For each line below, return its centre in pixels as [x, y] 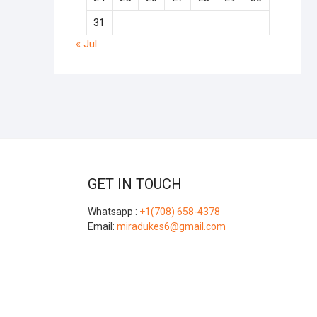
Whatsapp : [113, 212]
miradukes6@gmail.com [171, 227]
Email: [102, 227]
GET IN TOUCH [134, 184]
